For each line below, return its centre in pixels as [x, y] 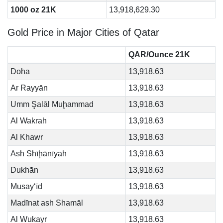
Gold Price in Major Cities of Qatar [83, 32]
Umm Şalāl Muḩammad [52, 104]
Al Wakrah [28, 121]
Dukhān [24, 170]
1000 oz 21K [33, 10]
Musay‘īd [26, 186]
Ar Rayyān [29, 88]
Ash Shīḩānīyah [38, 154]
